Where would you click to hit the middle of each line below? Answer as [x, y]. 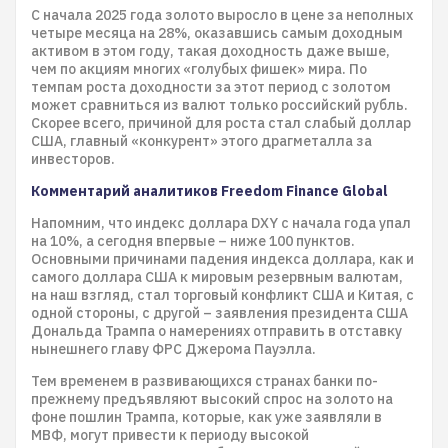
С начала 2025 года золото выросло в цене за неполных [222, 15]
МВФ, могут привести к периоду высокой [170, 435]
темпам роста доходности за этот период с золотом [211, 87]
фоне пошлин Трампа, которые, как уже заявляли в [206, 417]
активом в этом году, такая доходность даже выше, [210, 51]
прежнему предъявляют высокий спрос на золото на [212, 399]
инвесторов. [73, 159]
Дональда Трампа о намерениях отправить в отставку [216, 331]
